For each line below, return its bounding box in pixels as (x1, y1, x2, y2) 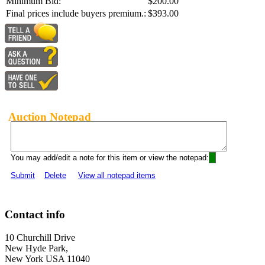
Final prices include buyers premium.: (6, 8, 146, 19)
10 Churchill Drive (5, 232, 75, 243)
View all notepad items (78, 171, 156, 180)
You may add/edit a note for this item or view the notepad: (11, 153, 209, 163)
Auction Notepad (8, 111, 91, 124)
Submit (11, 171, 35, 180)
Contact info (5, 208, 65, 221)
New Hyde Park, (5, 243, 68, 253)
